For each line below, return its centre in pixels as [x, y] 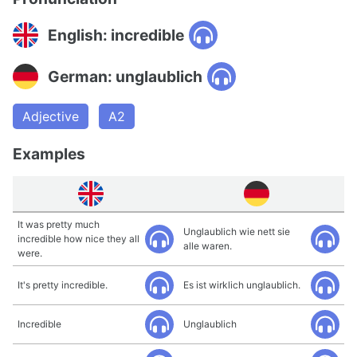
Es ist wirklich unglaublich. [242, 285]
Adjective [51, 116]
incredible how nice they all [78, 239]
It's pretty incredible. [63, 285]
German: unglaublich [125, 76]
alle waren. [208, 246]
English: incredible [116, 35]
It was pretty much [59, 224]
